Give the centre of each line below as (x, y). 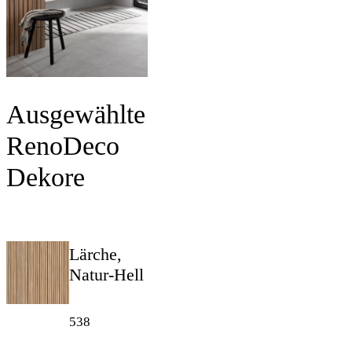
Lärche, (95, 255)
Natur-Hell (106, 275)
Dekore (46, 178)
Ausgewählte (76, 115)
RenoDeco (63, 146)
